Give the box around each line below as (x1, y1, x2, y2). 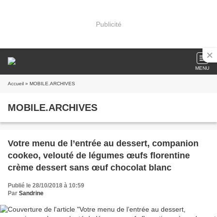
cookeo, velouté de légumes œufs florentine (8, 151, 190, 160)
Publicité (95, 20, 122, 28)
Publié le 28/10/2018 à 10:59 (8, 182, 84, 189)
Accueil (8, 81, 24, 86)
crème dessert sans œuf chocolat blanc (8, 163, 171, 172)
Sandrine (19, 190, 44, 197)
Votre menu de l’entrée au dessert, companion (8, 139, 199, 148)
